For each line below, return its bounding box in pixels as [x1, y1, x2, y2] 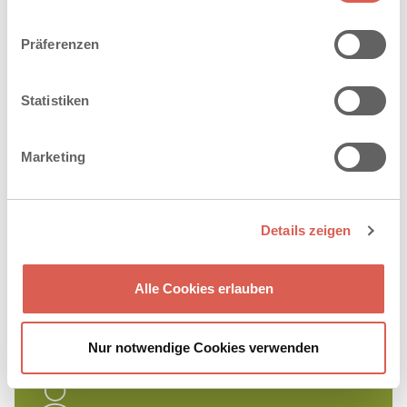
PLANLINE [44, 19, 107, 35]
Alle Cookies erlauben [134, 280, 273, 296]
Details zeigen [261, 223, 352, 238]
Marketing [21, 148, 85, 164]
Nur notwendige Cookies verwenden [88, 340, 319, 355]
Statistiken [21, 92, 90, 108]
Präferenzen [21, 35, 100, 52]
